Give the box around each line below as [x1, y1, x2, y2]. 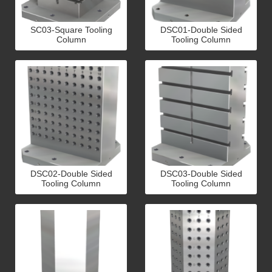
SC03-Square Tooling [30, 25, 112, 35]
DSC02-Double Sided [30, 169, 112, 178]
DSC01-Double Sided [160, 25, 242, 35]
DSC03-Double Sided [160, 169, 242, 178]
